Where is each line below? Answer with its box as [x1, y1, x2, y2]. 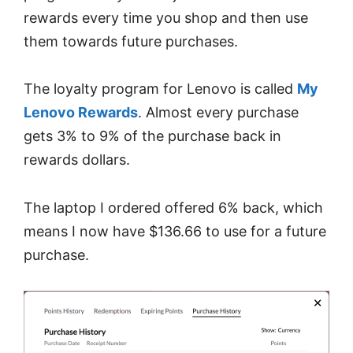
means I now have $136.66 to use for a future [24, 222, 326, 240]
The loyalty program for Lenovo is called [24, 80, 297, 98]
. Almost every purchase [138, 104, 299, 121]
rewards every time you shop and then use [24, 9, 308, 26]
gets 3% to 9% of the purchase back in [24, 128, 281, 145]
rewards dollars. [24, 151, 130, 169]
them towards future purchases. [24, 32, 238, 50]
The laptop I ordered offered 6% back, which [24, 199, 323, 216]
